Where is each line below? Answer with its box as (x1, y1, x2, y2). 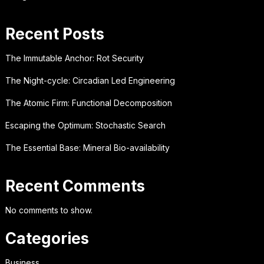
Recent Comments (5, 177, 145, 196)
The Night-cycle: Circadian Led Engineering (5, 75, 175, 86)
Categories (5, 229, 89, 248)
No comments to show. (5, 205, 93, 216)
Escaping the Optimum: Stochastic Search (5, 120, 166, 131)
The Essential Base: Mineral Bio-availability (5, 143, 170, 153)
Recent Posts (5, 25, 104, 44)
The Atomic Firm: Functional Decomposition (5, 98, 172, 108)
